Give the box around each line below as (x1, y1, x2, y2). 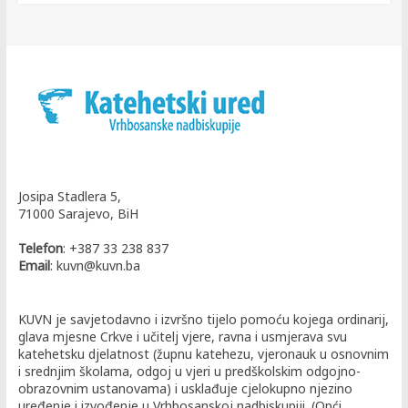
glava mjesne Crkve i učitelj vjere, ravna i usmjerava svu (17, 327, 347, 345)
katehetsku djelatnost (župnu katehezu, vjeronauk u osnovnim (17, 344, 389, 362)
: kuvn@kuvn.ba (49, 256, 140, 274)
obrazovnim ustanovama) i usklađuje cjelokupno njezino (17, 379, 352, 397)
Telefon (17, 239, 63, 257)
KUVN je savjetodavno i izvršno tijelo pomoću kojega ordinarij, (17, 310, 389, 328)
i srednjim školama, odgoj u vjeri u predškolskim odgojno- (17, 362, 361, 380)
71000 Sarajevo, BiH (17, 204, 138, 222)
